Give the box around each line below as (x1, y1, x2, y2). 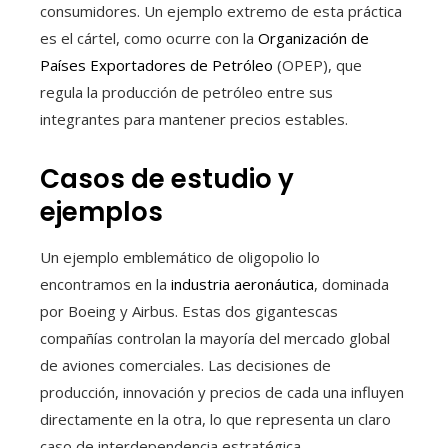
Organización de (258, 27, 369, 48)
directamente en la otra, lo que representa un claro (40, 408, 391, 429)
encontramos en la (40, 273, 171, 294)
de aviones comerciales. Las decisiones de (40, 354, 331, 375)
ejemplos (40, 193, 163, 230)
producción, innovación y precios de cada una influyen (40, 381, 404, 402)
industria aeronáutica (171, 273, 314, 294)
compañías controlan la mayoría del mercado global (40, 327, 390, 348)
